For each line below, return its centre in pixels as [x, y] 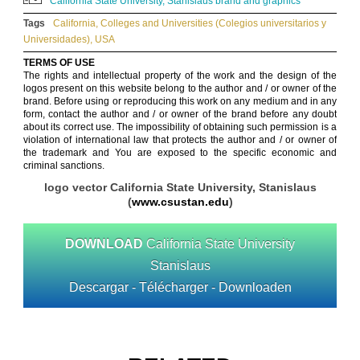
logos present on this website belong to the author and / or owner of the [180, 88]
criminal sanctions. [64, 166]
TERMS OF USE [59, 63]
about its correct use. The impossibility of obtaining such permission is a [180, 127]
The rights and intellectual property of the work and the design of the [180, 76]
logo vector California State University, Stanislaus [180, 187]
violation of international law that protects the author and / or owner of [180, 140]
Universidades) [57, 39]
